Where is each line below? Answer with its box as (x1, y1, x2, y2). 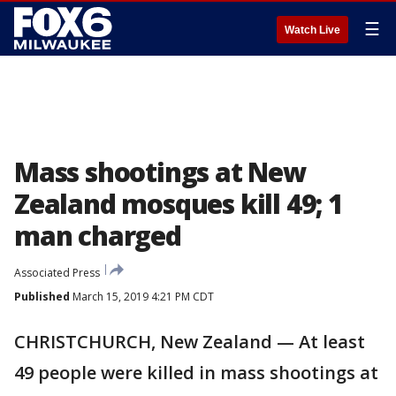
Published (14, 289, 70, 304)
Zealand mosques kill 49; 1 (14, 186, 343, 222)
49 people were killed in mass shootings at (14, 361, 378, 385)
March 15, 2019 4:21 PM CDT (70, 289, 214, 304)
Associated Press (14, 265, 100, 280)
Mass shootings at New (14, 154, 306, 190)
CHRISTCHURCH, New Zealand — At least (14, 330, 365, 354)
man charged (14, 217, 181, 254)
